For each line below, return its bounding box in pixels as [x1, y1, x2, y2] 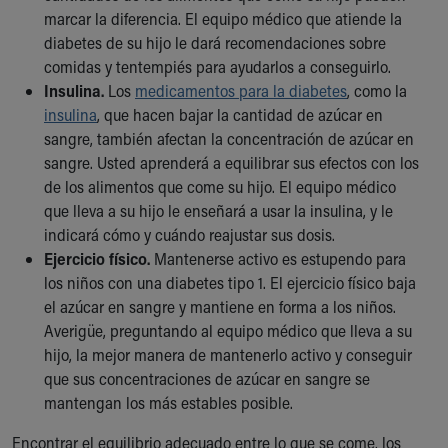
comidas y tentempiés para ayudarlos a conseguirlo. [44, 55, 391, 77]
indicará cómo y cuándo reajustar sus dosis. [44, 223, 339, 245]
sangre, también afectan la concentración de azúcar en [44, 127, 414, 149]
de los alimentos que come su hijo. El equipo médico [44, 175, 396, 197]
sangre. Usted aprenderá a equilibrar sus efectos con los [44, 151, 419, 173]
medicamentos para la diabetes [135, 79, 347, 101]
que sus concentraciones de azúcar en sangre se [44, 367, 370, 389]
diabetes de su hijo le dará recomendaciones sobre [44, 31, 386, 53]
